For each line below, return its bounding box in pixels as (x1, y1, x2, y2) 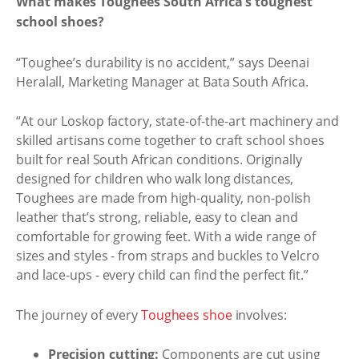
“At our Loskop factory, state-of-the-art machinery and (16, 112, 339, 130)
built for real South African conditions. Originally (16, 151, 302, 168)
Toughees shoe (140, 305, 232, 324)
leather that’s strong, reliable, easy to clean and (16, 208, 298, 226)
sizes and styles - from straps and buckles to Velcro (16, 247, 320, 264)
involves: (232, 305, 287, 324)
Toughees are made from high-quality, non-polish (16, 189, 312, 207)
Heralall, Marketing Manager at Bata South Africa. (16, 72, 309, 91)
